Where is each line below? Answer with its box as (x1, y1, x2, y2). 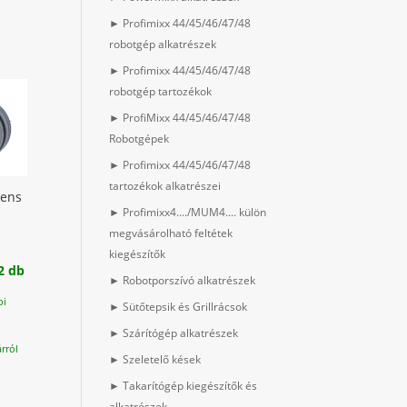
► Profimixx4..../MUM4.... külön (109, 204, 267, 221)
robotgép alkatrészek (109, 36, 217, 53)
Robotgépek (109, 131, 170, 147)
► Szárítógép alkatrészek (109, 325, 239, 342)
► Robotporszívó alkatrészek (109, 273, 256, 289)
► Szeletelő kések (109, 352, 202, 368)
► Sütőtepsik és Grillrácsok (109, 299, 248, 315)
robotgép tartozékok (109, 84, 213, 100)
